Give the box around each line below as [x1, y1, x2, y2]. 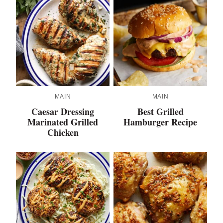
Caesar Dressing [31, 105, 94, 118]
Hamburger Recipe [123, 115, 197, 129]
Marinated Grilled [27, 115, 98, 129]
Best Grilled [137, 105, 184, 118]
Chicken [47, 126, 79, 139]
